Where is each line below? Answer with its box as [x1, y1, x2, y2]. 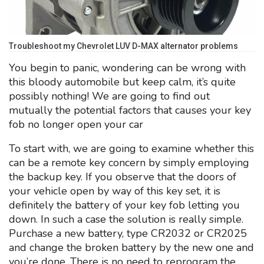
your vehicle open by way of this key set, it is [9, 184, 220, 199]
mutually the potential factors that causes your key [9, 103, 251, 118]
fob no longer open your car [9, 117, 143, 132]
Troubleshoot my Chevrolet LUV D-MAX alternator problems [9, 41, 238, 51]
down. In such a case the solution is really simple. [9, 212, 243, 227]
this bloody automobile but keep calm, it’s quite [9, 75, 236, 90]
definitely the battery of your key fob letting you [9, 198, 240, 213]
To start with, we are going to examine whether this [9, 141, 254, 156]
